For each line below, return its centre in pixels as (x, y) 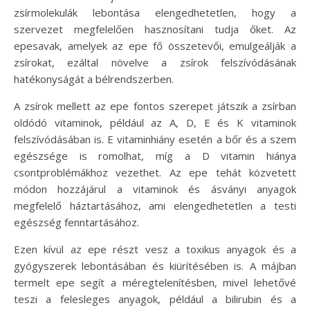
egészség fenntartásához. (76, 222)
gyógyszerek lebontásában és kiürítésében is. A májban (155, 265)
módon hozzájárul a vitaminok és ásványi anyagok (155, 189)
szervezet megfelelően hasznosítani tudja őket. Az (155, 29)
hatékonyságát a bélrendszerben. (94, 79)
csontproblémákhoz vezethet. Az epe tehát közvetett (155, 172)
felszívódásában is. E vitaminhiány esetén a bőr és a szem (155, 139)
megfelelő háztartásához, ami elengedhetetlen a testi (155, 205)
